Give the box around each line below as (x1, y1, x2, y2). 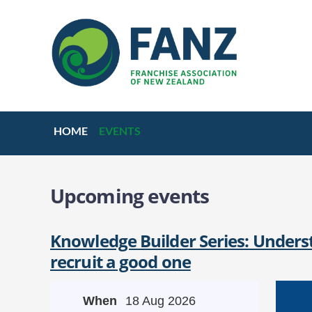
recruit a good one (50, 250, 191, 273)
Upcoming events (50, 182, 210, 209)
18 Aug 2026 (125, 294, 196, 308)
